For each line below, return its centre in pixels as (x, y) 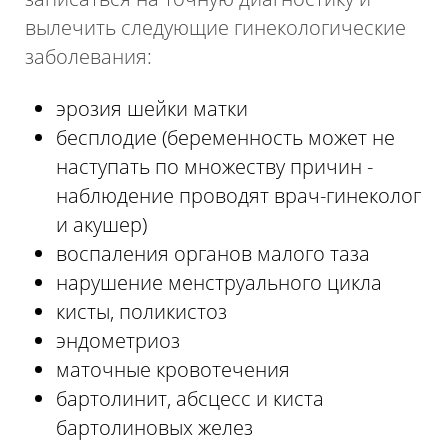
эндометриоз (117, 340)
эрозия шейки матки (151, 108)
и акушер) (101, 224)
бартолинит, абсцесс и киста (189, 398)
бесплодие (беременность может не (225, 137)
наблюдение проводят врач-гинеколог (238, 195)
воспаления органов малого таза (212, 253)
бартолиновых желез (154, 427)
